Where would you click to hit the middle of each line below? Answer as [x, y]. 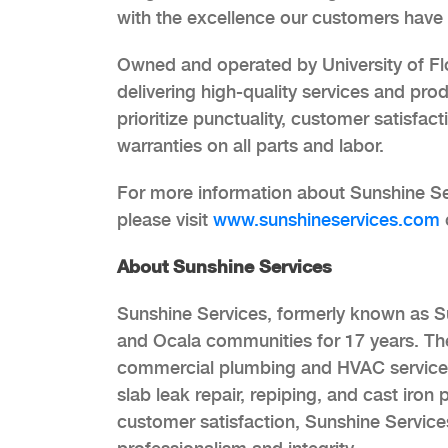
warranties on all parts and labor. [250, 145]
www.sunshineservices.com [326, 219]
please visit [165, 219]
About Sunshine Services [224, 265]
